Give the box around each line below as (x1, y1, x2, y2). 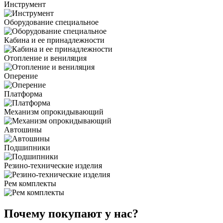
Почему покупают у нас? (4, 207, 138, 220)
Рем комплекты (4, 179, 56, 188)
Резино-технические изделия (4, 161, 102, 170)
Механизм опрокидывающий (4, 107, 104, 116)
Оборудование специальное (4, 17, 99, 26)
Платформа (4, 89, 42, 98)
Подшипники (4, 143, 50, 152)
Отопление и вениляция (4, 53, 87, 62)
